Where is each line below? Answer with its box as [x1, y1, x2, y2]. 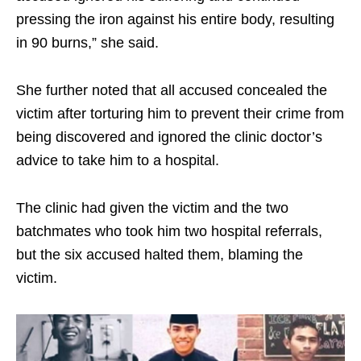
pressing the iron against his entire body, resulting [16, 10, 334, 27]
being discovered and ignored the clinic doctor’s [16, 128, 322, 145]
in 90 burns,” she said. [16, 34, 159, 51]
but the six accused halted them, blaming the [16, 246, 303, 263]
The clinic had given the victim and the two [16, 199, 288, 216]
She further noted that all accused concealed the [16, 81, 327, 98]
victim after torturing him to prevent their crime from [16, 105, 344, 122]
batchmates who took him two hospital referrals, [16, 222, 322, 239]
